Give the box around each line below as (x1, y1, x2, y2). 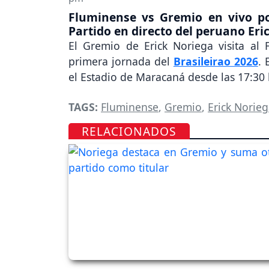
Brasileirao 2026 (173, 54, 258, 69)
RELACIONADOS (82, 123, 177, 140)
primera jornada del (68, 54, 174, 69)
